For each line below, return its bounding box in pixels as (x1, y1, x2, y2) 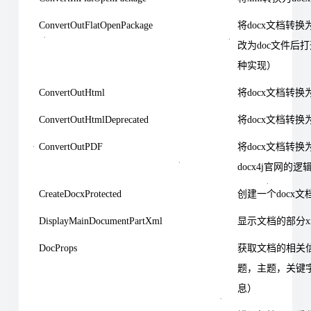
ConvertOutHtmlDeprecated (39, 114, 149, 125)
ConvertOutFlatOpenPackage (39, 19, 153, 31)
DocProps (39, 242, 77, 253)
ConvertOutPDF (39, 141, 103, 152)
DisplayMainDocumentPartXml (39, 215, 162, 226)
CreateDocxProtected (39, 188, 121, 199)
